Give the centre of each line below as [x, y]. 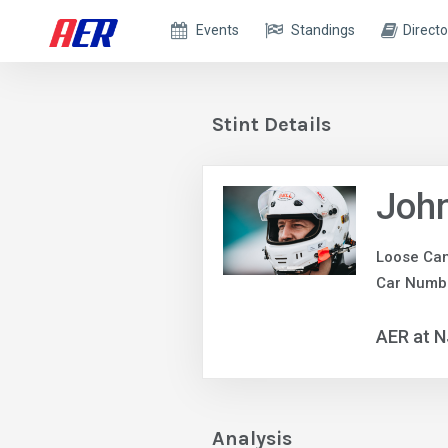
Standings [323, 30]
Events [218, 30]
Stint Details [271, 124]
